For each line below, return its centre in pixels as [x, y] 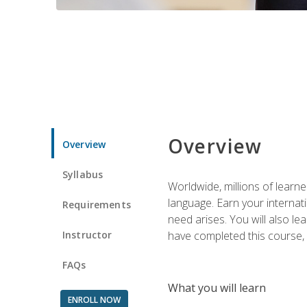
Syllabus [83, 174]
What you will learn [217, 287]
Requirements [97, 204]
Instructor [87, 234]
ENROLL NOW [94, 299]
